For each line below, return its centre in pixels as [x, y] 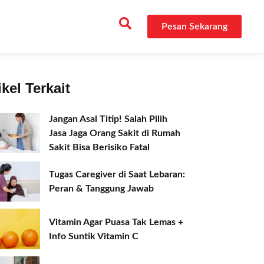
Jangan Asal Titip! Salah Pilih [108, 119]
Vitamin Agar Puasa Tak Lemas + [116, 222]
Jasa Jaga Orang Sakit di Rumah [115, 133]
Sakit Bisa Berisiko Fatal [100, 147]
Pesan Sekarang [194, 27]
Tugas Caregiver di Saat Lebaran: [117, 175]
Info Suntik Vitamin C [94, 236]
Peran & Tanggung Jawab [102, 189]
